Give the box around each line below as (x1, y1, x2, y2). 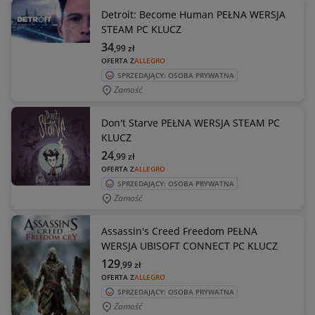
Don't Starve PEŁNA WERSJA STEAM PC (101, 116, 280, 129)
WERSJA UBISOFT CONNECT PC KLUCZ (101, 239, 278, 252)
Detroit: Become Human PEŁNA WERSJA (101, 8, 285, 21)
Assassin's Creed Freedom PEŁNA (101, 224, 257, 238)
